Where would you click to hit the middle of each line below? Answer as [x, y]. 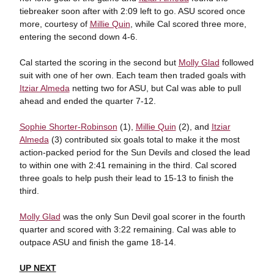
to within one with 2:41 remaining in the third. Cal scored [128, 165]
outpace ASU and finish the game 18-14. [99, 243]
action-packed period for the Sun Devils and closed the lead [135, 153]
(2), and [194, 127]
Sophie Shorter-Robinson [68, 127]
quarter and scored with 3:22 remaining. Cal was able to [128, 230]
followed [236, 63]
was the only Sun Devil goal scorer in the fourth [153, 217]
